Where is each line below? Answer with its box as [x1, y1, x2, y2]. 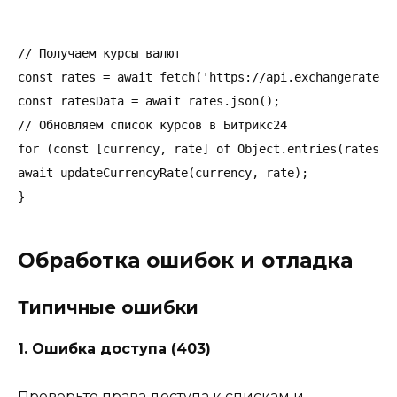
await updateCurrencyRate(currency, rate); [18, 166, 308, 181]
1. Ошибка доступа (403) [18, 340, 211, 358]
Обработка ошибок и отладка [18, 248, 353, 274]
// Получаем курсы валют [18, 46, 181, 61]
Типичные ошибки [18, 297, 198, 319]
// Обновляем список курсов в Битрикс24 [18, 118, 287, 133]
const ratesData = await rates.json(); [18, 94, 280, 109]
